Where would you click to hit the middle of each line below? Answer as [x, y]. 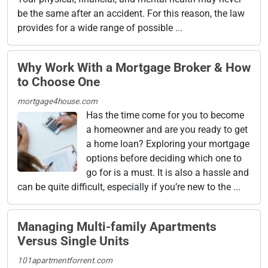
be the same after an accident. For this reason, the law [131, 13]
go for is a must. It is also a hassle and [167, 172]
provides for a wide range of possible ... [100, 28]
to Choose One [59, 82]
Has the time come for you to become [165, 115]
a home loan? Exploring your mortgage [168, 144]
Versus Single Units [73, 241]
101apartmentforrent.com [65, 260]
